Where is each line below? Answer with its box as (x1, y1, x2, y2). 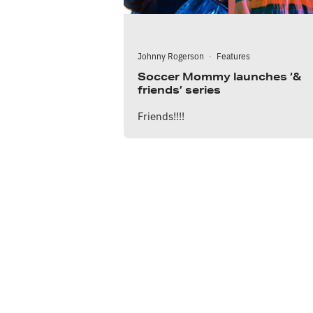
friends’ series (138, 82, 221, 96)
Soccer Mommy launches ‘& (138, 69, 301, 83)
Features (217, 49, 250, 61)
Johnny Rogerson (138, 49, 204, 61)
